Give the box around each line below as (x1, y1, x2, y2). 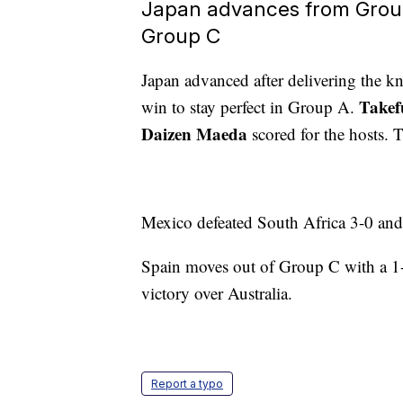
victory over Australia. (141, 282, 292, 305)
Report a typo (151, 377, 223, 391)
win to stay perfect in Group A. (141, 95, 359, 119)
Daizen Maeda (141, 121, 247, 147)
